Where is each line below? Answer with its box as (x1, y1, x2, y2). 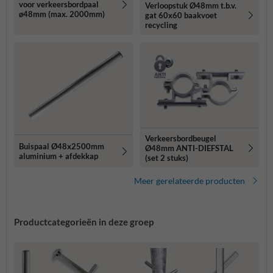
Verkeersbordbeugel (145, 133, 216, 143)
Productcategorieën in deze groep (14, 216, 154, 227)
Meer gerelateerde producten (134, 175, 245, 186)
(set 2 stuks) (145, 152, 188, 163)
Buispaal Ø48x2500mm (19, 141, 104, 152)
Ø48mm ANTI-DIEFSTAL (145, 143, 233, 153)
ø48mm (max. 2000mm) (19, 9, 105, 19)
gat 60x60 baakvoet (145, 10, 217, 20)
